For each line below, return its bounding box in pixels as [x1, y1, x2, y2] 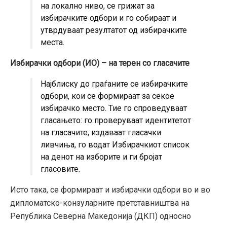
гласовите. [41, 164, 80, 174]
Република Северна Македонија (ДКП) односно [10, 211, 191, 221]
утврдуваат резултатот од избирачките [41, 25, 187, 35]
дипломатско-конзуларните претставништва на [10, 198, 190, 208]
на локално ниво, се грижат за [41, 1, 155, 11]
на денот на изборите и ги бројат [41, 152, 162, 162]
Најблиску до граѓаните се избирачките [41, 79, 188, 89]
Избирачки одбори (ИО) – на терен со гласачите [10, 58, 190, 68]
